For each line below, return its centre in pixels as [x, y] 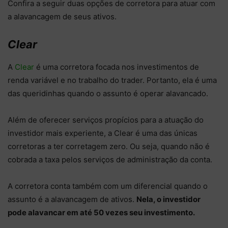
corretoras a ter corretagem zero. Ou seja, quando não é [109, 147]
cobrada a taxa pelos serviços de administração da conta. [110, 160]
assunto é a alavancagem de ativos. [72, 199]
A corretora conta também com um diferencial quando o [108, 186]
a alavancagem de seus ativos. [62, 17]
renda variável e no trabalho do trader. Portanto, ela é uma [112, 80]
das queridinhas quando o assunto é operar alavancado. [108, 94]
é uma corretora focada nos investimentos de [117, 67]
